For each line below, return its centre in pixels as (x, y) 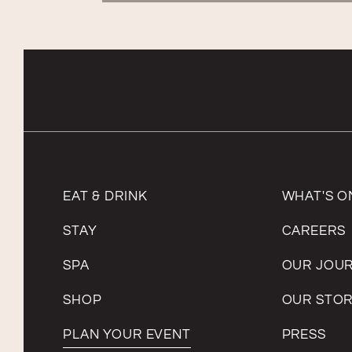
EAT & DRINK (105, 196)
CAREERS (313, 231)
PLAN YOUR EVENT (127, 334)
